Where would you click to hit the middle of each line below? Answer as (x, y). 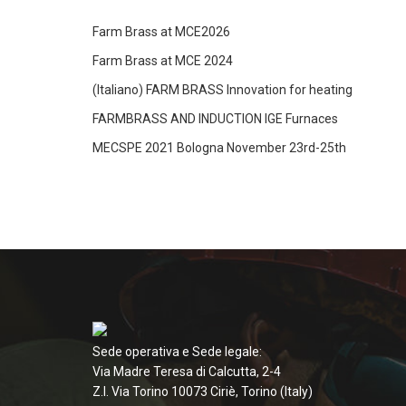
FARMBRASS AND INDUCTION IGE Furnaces (215, 119)
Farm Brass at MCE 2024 (163, 61)
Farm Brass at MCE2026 (161, 32)
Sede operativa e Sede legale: (177, 352)
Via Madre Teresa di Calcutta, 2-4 (187, 372)
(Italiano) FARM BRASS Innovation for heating (222, 90)
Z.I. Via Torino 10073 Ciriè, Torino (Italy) (203, 391)
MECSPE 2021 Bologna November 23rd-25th (219, 148)
